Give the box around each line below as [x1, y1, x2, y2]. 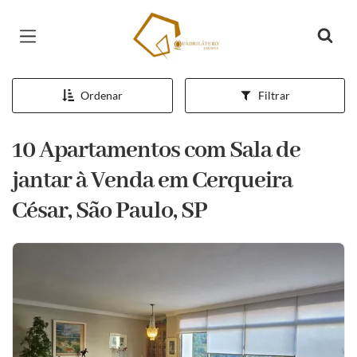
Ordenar [80, 88, 123, 102]
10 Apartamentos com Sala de [12, 135, 300, 166]
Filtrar [257, 88, 290, 102]
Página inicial [131, 14, 222, 33]
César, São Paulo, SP [12, 196, 207, 226]
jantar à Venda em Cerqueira [12, 166, 292, 196]
